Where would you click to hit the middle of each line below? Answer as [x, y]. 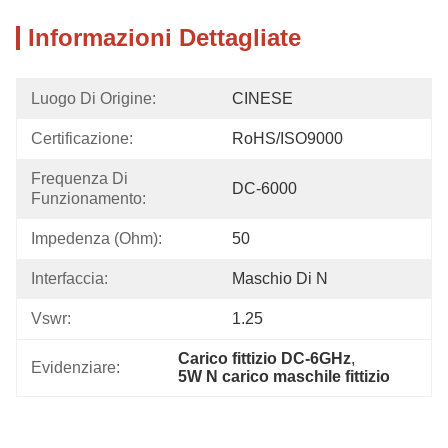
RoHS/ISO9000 [287, 138]
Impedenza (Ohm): [96, 238]
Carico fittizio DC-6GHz [265, 358]
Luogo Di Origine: [93, 98]
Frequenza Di [81, 178]
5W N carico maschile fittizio [284, 376]
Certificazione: [82, 138]
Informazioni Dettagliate [164, 37]
